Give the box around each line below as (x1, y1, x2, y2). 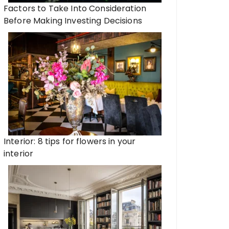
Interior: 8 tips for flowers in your (4, 135, 136, 147)
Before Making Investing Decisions (4, 15, 142, 27)
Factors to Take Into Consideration (4, 3, 147, 14)
